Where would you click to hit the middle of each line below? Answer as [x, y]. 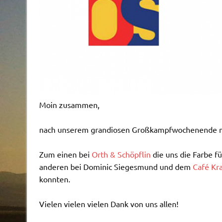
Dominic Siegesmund [120, 166]
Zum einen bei [65, 154]
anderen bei [61, 166]
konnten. [55, 179]
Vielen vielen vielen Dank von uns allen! [109, 203]
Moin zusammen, [69, 104]
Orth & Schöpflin [121, 154]
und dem [175, 166]
